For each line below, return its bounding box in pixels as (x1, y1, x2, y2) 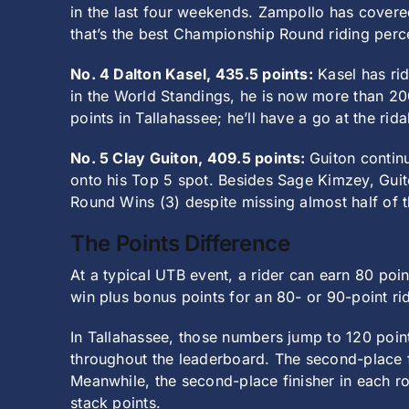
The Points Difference (70, 230, 290, 257)
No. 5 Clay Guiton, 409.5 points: (70, 149, 309, 168)
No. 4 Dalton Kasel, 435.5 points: (70, 65, 313, 84)
